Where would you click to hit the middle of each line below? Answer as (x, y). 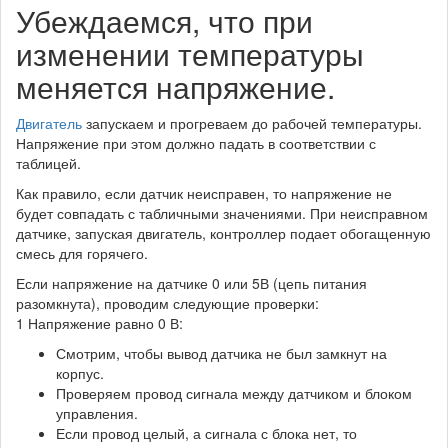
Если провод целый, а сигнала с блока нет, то (206, 432)
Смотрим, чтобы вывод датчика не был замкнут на (221, 352)
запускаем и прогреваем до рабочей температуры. (252, 122)
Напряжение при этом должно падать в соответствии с (196, 142)
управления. (97, 412)
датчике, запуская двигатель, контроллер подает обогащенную (223, 232)
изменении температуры (190, 53)
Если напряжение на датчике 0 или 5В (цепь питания (191, 282)
